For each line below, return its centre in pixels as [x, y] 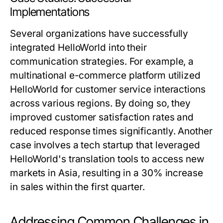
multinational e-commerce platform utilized [106, 76]
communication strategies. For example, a [102, 62]
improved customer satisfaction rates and [102, 117]
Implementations [50, 12]
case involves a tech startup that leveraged [105, 145]
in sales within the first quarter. [77, 187]
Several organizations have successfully [99, 34]
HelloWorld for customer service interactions [108, 90]
